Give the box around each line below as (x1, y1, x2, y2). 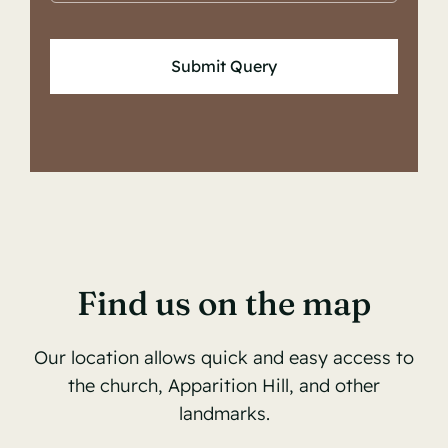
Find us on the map (77, 282, 371, 323)
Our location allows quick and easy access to (34, 345, 414, 369)
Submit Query (171, 55, 277, 76)
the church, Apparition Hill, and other (68, 373, 380, 397)
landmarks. (178, 401, 270, 425)
